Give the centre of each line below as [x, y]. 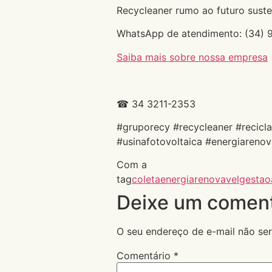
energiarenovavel [200, 179]
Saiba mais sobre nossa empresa [192, 57]
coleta [146, 179]
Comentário [145, 256]
